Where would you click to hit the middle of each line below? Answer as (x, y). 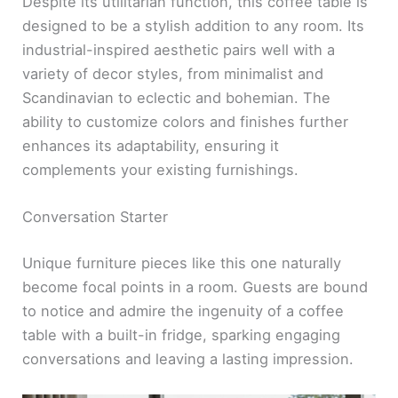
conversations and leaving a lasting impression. (188, 359)
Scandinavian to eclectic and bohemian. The (177, 98)
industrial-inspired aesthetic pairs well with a (179, 50)
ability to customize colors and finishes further (186, 122)
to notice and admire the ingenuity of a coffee (183, 311)
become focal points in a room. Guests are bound (195, 287)
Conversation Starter (96, 217)
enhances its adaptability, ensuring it (151, 146)
